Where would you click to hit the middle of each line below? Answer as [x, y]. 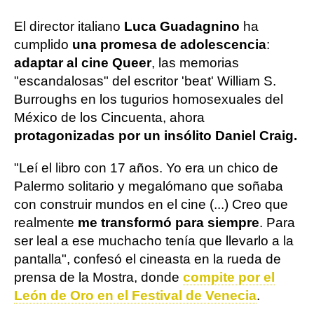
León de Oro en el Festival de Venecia [135, 295]
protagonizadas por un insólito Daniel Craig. [156, 136]
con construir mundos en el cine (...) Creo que [151, 204]
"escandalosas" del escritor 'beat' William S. [145, 81]
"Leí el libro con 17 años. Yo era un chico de [146, 168]
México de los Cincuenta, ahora [109, 117]
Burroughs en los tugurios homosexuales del [149, 99]
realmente [46, 223]
